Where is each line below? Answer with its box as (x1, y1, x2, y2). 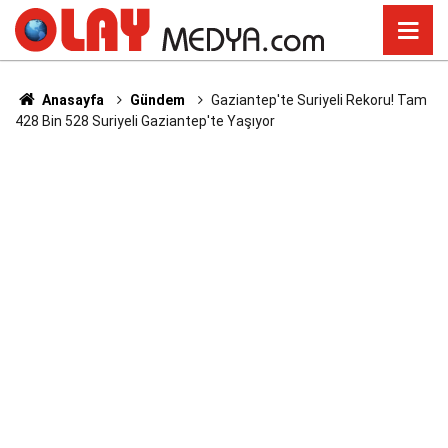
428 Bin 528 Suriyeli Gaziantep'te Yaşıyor (15, 113, 275, 129)
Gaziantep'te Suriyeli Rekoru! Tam (210, 92, 427, 108)
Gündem (129, 92, 185, 108)
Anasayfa (38, 92, 104, 108)
